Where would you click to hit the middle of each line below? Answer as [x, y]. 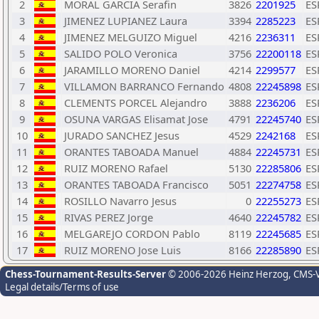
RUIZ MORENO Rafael [116, 168]
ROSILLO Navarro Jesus [120, 201]
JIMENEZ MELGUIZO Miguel [131, 37]
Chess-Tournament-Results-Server [85, 274]
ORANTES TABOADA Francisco [136, 184]
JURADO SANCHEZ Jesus [122, 135]
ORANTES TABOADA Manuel [131, 152]
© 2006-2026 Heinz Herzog [227, 274]
